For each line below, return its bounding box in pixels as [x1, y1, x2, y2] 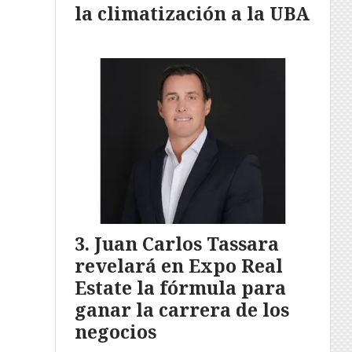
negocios [75, 319, 156, 345]
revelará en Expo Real [75, 253, 283, 279]
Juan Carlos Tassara [94, 231, 279, 257]
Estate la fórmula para [75, 275, 286, 301]
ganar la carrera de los [75, 297, 289, 323]
